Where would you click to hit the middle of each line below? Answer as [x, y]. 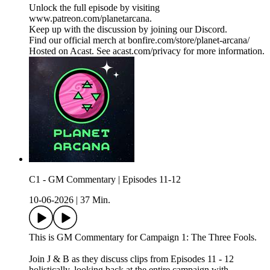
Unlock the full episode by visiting [94, 8]
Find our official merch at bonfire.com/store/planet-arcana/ [139, 40]
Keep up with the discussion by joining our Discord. [128, 30]
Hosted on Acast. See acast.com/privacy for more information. [147, 51]
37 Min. [95, 200]
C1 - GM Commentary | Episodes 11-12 [105, 180]
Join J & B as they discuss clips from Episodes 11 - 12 [131, 259]
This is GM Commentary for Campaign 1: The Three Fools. [143, 237]
